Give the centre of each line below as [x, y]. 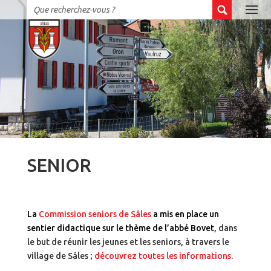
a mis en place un [186, 214]
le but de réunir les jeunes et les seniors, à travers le [128, 242]
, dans [225, 228]
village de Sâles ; [60, 256]
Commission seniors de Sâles [95, 214]
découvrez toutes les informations [162, 256]
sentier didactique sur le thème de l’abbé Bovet [120, 228]
